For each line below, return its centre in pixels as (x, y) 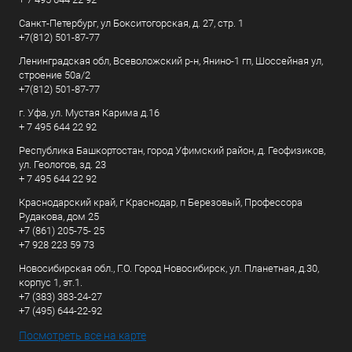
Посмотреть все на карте (82, 335)
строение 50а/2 (55, 75)
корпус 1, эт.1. (51, 282)
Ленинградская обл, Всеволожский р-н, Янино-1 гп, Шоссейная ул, (171, 61)
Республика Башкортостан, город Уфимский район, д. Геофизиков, (172, 150)
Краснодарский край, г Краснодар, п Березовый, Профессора (161, 202)
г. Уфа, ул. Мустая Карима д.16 (89, 113)
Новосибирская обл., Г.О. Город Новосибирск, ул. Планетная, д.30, (169, 268)
